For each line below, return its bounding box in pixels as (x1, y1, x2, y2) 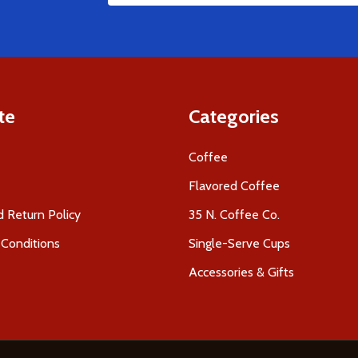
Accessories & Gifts (189, 265, 294, 280)
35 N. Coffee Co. (189, 207, 280, 223)
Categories (189, 105, 279, 129)
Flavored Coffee (189, 178, 280, 194)
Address (108, 8, 153, 24)
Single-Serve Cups (189, 236, 290, 252)
